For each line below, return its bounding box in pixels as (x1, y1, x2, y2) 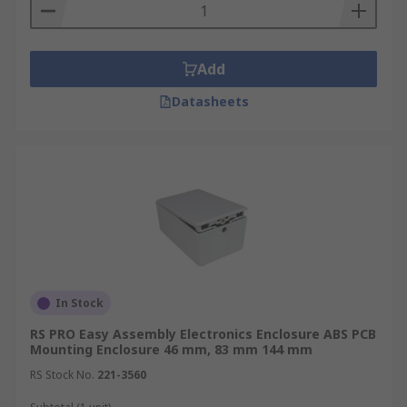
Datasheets (171, 93, 249, 110)
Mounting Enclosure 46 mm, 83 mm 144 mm (30, 341, 313, 358)
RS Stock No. (30, 367, 94, 382)
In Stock (55, 295, 104, 311)
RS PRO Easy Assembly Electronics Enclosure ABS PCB (30, 325, 376, 342)
